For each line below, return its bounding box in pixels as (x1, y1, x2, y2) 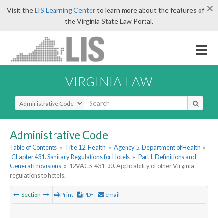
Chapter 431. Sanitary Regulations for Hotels (11, 153, 130, 161)
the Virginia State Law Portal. (65, 17, 153, 25)
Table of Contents (10, 144, 57, 152)
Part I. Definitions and (138, 153, 196, 161)
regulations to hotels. (10, 171, 66, 180)
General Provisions (10, 162, 61, 170)
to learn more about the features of (95, 6, 204, 14)
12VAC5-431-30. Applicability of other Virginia (69, 162, 195, 170)
